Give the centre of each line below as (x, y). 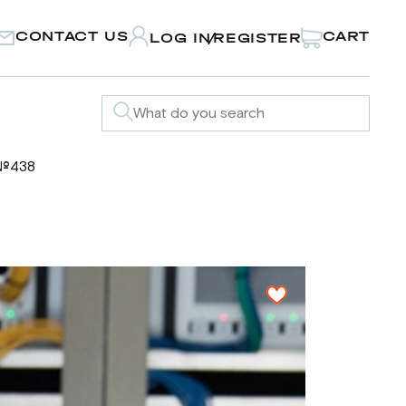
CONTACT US (72, 36)
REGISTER (257, 38)
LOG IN (180, 38)
